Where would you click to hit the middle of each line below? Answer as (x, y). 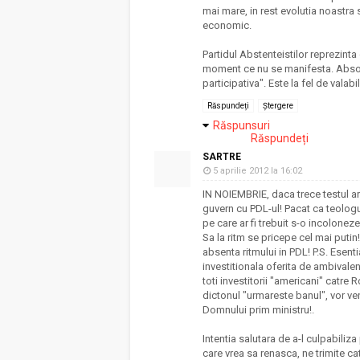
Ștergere (278, 106)
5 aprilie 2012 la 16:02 (258, 171)
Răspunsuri (241, 125)
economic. (227, 25)
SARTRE (222, 157)
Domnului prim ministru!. (258, 310)
